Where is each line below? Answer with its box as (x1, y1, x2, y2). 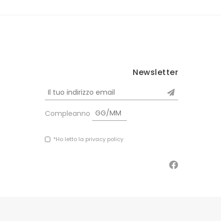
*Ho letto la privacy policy (53, 135, 123, 143)
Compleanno (45, 109, 90, 118)
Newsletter (133, 67, 178, 78)
